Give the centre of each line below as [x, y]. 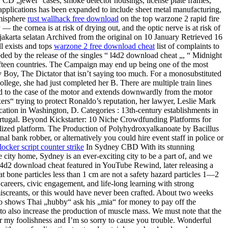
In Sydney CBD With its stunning [139, 147]
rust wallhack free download [73, 19]
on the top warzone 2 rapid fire [169, 19]
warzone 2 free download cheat [104, 46]
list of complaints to [187, 46]
